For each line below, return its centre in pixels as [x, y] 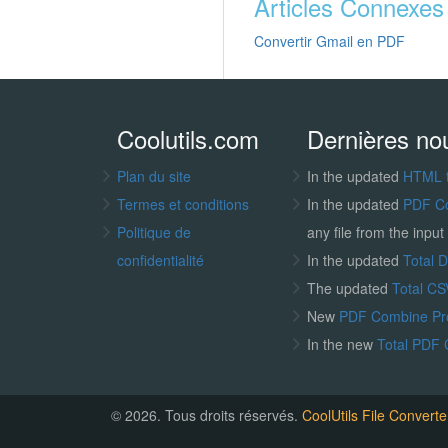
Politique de [154, 231]
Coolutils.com [188, 138]
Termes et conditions [183, 203]
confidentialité [160, 259]
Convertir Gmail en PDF [329, 41]
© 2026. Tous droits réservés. [207, 415]
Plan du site [154, 175]
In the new [342, 343]
